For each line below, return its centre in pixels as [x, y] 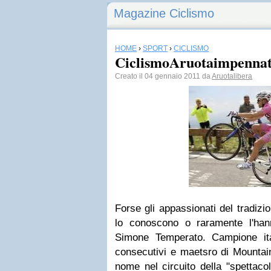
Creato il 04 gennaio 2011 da [163, 76]
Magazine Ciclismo [164, 13]
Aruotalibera [232, 76]
